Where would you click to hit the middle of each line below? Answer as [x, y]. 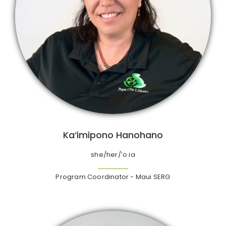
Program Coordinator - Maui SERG [113, 177]
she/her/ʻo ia [113, 154]
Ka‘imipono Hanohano [113, 135]
